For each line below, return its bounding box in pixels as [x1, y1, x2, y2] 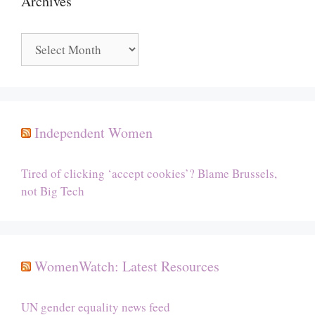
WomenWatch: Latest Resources [34, 256, 219, 276]
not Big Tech [21, 182, 84, 199]
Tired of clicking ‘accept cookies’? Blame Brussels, [21, 165, 277, 181]
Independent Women [34, 122, 153, 142]
